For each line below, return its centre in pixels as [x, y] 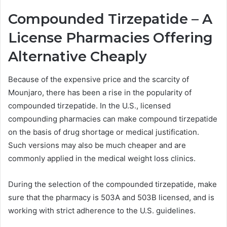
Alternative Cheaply [78, 57]
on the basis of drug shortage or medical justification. [104, 132]
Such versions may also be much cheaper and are [97, 145]
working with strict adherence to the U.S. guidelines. [102, 210]
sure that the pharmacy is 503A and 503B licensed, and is [111, 197]
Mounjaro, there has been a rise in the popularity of [100, 92]
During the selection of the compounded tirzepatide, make [112, 184]
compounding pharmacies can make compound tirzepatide [113, 119]
